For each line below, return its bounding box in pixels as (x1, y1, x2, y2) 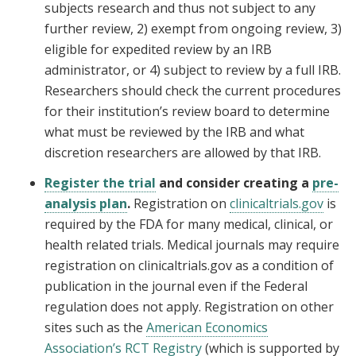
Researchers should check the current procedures (44, 82, 341, 100)
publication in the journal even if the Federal (44, 277, 308, 296)
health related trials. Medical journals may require (44, 236, 339, 254)
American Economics (146, 319, 268, 337)
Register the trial (44, 174, 156, 192)
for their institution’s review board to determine (44, 103, 330, 121)
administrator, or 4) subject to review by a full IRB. (44, 61, 341, 79)
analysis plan (44, 195, 127, 213)
